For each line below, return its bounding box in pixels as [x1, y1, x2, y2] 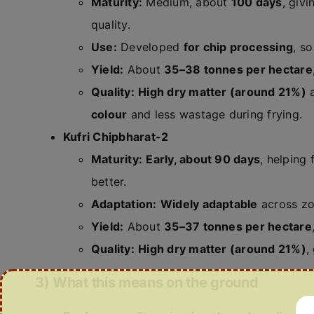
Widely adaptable [160, 197, 258, 211]
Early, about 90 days [146, 152, 261, 166]
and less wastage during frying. [127, 107, 303, 121]
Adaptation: [90, 197, 157, 211]
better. [90, 175, 127, 189]
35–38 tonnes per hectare [164, 62, 313, 76]
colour [90, 107, 128, 121]
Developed [116, 40, 184, 54]
